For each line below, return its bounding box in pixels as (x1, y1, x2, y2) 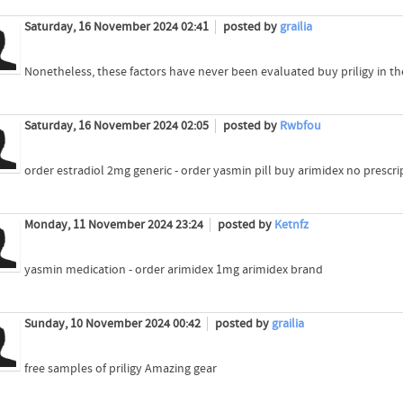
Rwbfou (279, 119, 321, 134)
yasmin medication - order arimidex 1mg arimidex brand (23, 263, 323, 278)
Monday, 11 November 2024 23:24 (23, 218, 206, 233)
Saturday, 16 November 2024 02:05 (23, 119, 211, 134)
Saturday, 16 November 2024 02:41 (23, 19, 211, 34)
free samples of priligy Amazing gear (23, 362, 217, 377)
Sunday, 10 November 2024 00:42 (23, 317, 203, 332)
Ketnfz (273, 218, 309, 233)
